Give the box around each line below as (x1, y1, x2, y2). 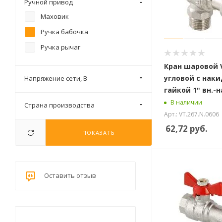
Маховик (41, 12, 69, 21)
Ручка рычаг (41, 43, 80, 52)
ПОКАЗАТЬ (82, 129, 115, 136)
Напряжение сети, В (24, 74, 87, 83)
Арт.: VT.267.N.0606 (164, 110, 219, 118)
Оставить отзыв (44, 171, 96, 180)
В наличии (170, 98, 202, 107)
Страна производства (24, 101, 95, 110)
